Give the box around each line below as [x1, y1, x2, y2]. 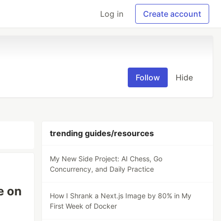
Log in [100, 9, 123, 19]
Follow [136, 73, 160, 82]
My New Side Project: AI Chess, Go [50, 154, 163, 163]
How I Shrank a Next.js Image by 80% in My [50, 191, 192, 200]
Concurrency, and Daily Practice [50, 165, 154, 173]
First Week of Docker [50, 202, 117, 210]
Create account [143, 9, 201, 19]
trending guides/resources [50, 128, 154, 138]
